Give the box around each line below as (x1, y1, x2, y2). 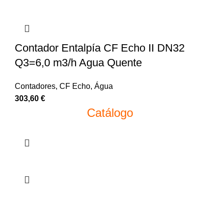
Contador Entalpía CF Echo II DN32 (15, 42, 185, 55)
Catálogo (87, 106, 133, 120)
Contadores (15, 82, 55, 91)
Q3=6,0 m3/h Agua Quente (15, 56, 142, 69)
